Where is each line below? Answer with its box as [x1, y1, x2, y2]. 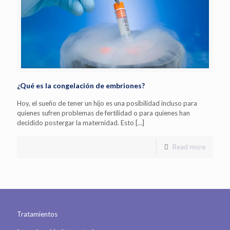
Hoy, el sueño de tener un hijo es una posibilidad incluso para [17, 99, 197, 107]
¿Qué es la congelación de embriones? [17, 81, 145, 90]
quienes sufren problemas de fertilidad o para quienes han [17, 108, 190, 117]
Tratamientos [17, 209, 57, 218]
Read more [172, 142, 205, 151]
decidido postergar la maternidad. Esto [17, 118, 134, 127]
